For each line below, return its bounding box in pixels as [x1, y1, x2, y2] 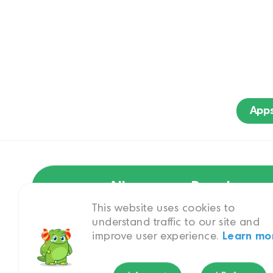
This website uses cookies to [92, 204, 235, 213]
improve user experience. [92, 232, 222, 241]
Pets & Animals [50, 241, 140, 255]
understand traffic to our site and [92, 218, 260, 227]
